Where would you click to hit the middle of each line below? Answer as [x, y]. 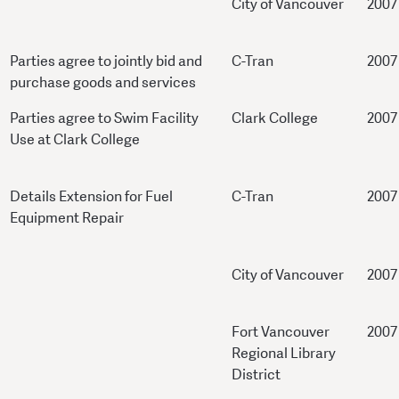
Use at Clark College [75, 140]
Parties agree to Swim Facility [104, 118]
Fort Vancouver [281, 332]
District [256, 375]
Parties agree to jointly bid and [106, 61]
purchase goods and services [103, 83]
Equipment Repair [67, 218]
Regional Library [284, 354]
